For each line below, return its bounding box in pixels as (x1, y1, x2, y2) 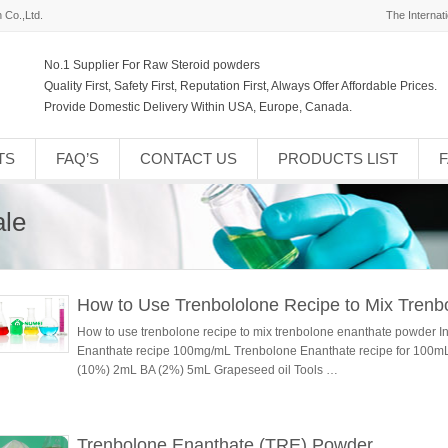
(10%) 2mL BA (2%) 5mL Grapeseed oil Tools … (77, 363, 338, 377)
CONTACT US (139, 150, 237, 167)
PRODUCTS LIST (277, 150, 398, 167)
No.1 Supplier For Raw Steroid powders (44, 58, 260, 72)
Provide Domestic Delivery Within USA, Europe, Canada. (44, 100, 352, 114)
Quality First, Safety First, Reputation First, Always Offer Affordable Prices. (44, 79, 437, 93)
